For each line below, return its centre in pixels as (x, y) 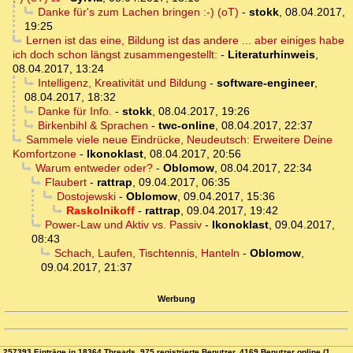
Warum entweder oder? (94, 168)
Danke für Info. (74, 111)
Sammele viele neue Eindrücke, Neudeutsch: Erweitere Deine (179, 140)
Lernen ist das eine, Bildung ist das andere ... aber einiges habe (185, 41)
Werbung (176, 298)
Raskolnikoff (100, 211)
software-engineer (265, 83)
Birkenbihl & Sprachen (93, 126)
